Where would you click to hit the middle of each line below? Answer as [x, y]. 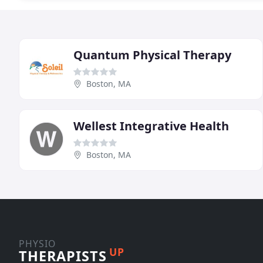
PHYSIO [37, 244]
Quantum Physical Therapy [152, 55]
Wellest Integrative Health [151, 126]
